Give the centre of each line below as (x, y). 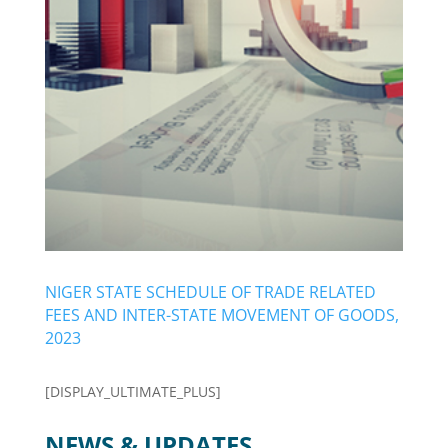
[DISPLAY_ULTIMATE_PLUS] (132, 391)
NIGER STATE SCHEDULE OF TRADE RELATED (210, 292)
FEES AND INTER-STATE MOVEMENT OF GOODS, (221, 315)
